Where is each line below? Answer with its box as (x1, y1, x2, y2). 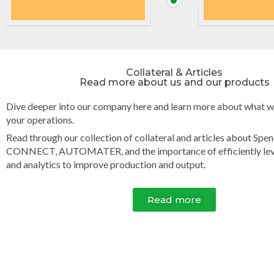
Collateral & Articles (126, 66, 223, 78)
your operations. (6, 113, 74, 125)
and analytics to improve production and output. (6, 158, 206, 170)
